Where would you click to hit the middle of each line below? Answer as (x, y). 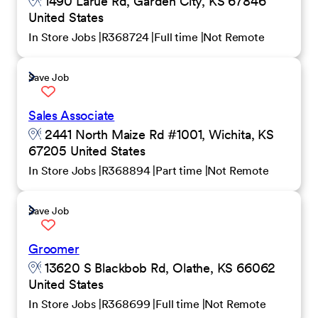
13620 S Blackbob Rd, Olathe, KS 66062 (159, 268)
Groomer (54, 249)
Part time (180, 170)
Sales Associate (72, 115)
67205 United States (87, 151)
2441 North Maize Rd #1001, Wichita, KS (158, 135)
